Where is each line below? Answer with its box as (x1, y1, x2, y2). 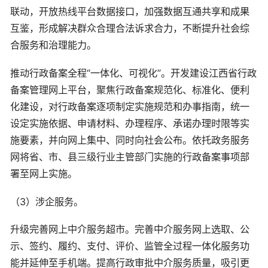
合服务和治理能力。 (10, 39, 96, 51)
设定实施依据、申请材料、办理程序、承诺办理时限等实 (10, 117, 249, 129)
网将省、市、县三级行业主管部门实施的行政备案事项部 (10, 151, 249, 163)
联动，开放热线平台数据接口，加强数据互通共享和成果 (10, 5, 249, 18)
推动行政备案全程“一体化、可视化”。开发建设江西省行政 (10, 67, 257, 79)
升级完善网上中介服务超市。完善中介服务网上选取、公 (10, 223, 249, 236)
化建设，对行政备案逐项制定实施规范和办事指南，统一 (10, 100, 249, 112)
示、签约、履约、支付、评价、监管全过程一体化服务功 (10, 240, 249, 252)
